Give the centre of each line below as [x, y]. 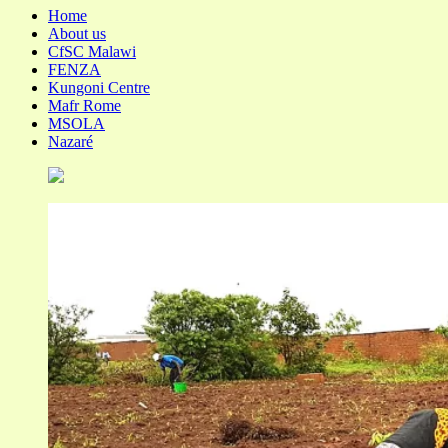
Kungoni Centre [99, 88]
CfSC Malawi [92, 52]
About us [77, 34]
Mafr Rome [84, 106]
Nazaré [70, 142]
